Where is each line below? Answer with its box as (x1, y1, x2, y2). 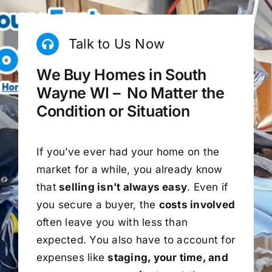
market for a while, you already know (36, 163, 223, 175)
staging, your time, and (107, 251, 228, 263)
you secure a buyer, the (36, 198, 159, 211)
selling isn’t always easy (56, 180, 188, 193)
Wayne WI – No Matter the (36, 84, 225, 103)
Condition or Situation (36, 102, 190, 121)
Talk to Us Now (68, 35, 165, 52)
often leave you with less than (36, 216, 188, 228)
